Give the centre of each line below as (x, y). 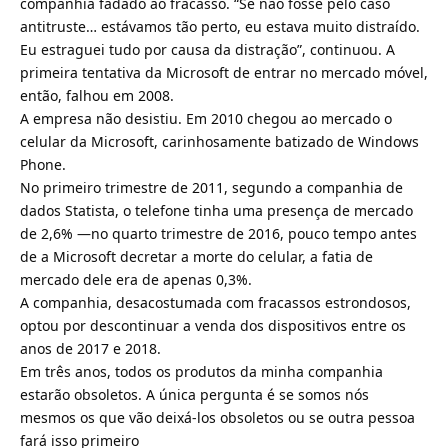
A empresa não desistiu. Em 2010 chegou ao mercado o (206, 118)
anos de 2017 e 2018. (90, 348)
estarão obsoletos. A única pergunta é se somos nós (194, 394)
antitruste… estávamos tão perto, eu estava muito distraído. (220, 26)
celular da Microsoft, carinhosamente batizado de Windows (219, 141)
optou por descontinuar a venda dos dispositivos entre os (213, 325)
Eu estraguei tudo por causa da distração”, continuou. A (207, 49)
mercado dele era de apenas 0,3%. (136, 279)
